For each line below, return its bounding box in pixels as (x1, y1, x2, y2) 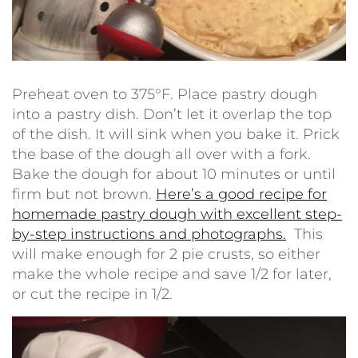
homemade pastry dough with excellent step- (12, 205, 342, 223)
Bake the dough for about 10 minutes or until (12, 165, 336, 183)
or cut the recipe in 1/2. (12, 284, 173, 303)
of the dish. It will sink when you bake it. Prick (12, 125, 340, 143)
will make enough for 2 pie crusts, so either (12, 245, 320, 263)
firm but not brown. (12, 185, 156, 203)
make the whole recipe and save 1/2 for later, (12, 265, 332, 283)
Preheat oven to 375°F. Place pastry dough (12, 85, 317, 103)
